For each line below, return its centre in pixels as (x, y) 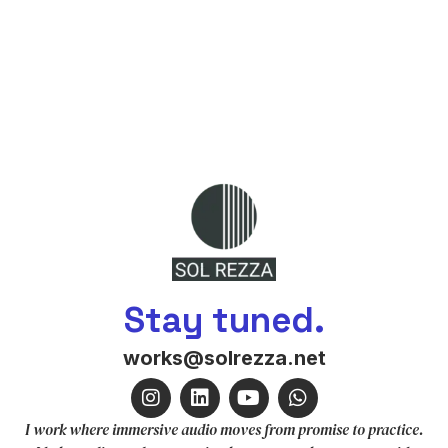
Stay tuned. (224, 320)
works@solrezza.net (224, 358)
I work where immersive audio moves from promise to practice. (224, 429)
